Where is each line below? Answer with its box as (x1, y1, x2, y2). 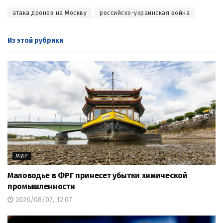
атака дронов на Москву (12, 9, 87, 16)
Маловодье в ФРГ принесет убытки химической (7, 170, 188, 180)
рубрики (33, 36, 63, 45)
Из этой (7, 36, 33, 45)
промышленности (7, 181, 75, 191)
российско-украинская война (100, 9, 190, 16)
